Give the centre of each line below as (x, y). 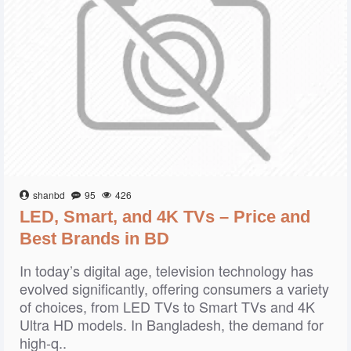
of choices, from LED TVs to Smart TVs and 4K (167, 306)
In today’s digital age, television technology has (166, 270)
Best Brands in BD (94, 239)
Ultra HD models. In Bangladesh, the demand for (172, 324)
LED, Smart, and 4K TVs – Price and (165, 217)
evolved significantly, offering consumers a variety (174, 288)
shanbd (49, 195)
